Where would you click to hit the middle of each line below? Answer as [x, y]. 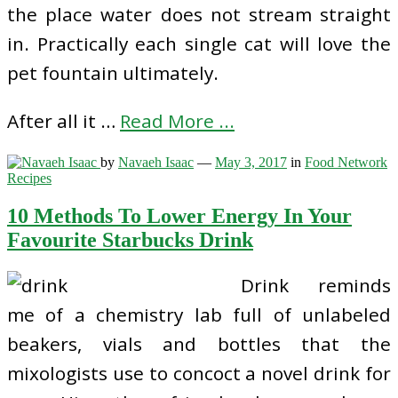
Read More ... [177, 121]
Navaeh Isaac [156, 162]
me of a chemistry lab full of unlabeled [199, 314]
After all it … [64, 121]
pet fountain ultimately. [113, 73]
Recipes [29, 178]
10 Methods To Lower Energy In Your [179, 215]
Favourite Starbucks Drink [130, 239]
